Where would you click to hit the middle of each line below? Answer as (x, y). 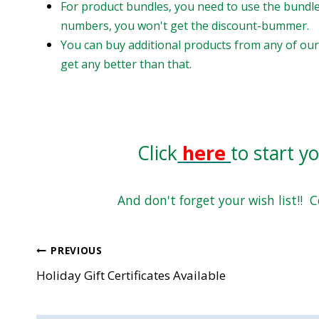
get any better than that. (126, 64)
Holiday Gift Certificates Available (131, 275)
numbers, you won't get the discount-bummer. (185, 25)
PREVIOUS (77, 251)
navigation (88, 287)
